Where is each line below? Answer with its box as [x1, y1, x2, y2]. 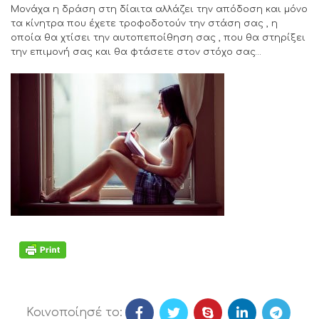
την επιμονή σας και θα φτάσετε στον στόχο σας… [11, 47, 261, 58]
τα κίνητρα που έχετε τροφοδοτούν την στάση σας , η [11, 19, 278, 29]
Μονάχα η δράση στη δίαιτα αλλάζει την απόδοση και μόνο [11, 4, 308, 15]
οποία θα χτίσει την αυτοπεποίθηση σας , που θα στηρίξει [11, 33, 305, 43]
